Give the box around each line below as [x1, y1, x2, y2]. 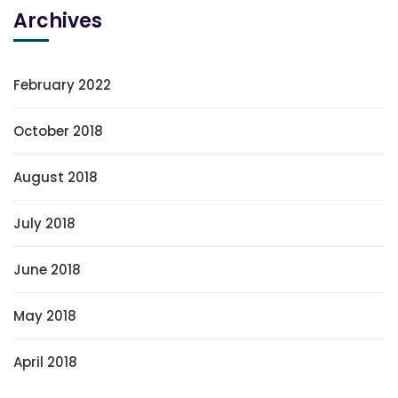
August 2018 [13, 168, 98, 187]
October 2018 [13, 122, 103, 141]
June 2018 [13, 260, 81, 280]
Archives [13, 7, 102, 36]
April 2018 [13, 353, 77, 372]
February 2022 [13, 76, 111, 95]
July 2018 [13, 214, 76, 234]
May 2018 [13, 306, 76, 326]
